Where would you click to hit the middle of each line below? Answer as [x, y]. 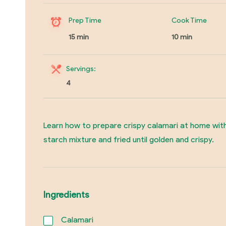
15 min [78, 37]
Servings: [81, 69]
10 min [182, 37]
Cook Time [189, 20]
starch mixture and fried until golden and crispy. [128, 139]
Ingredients [66, 195]
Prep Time [85, 20]
